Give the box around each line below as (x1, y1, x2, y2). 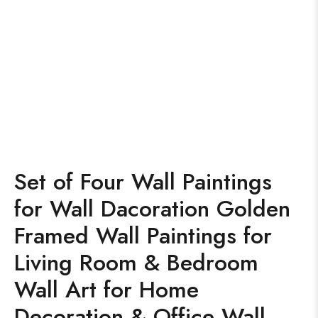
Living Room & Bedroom (14, 246, 258, 279)
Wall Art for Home (14, 273, 199, 306)
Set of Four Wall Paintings (14, 165, 272, 198)
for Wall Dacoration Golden (14, 192, 290, 225)
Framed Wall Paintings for (14, 219, 272, 252)
